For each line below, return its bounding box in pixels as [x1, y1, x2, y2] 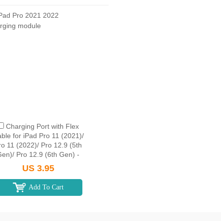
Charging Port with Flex [5, 122, 79, 130]
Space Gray [19, 160, 57, 168]
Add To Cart [28, 184, 64, 191]
